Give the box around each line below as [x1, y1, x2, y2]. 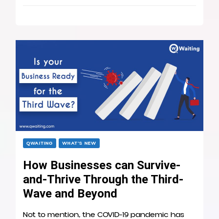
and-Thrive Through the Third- [23, 172, 183, 186]
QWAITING [26, 139, 53, 147]
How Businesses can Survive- [23, 158, 180, 172]
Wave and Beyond [23, 186, 117, 200]
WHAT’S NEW [62, 139, 96, 147]
